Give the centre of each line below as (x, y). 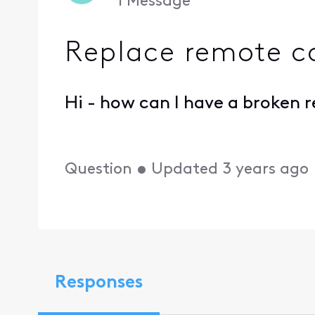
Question (99, 169)
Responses (98, 283)
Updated (185, 169)
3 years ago (266, 169)
